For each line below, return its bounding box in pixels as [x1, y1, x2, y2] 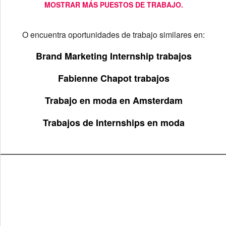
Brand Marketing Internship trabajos [35, 49, 192, 63]
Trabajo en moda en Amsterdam [44, 94, 183, 107]
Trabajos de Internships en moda [42, 116, 185, 129]
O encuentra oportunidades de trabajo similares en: [22, 29, 205, 40]
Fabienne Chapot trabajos [58, 72, 169, 85]
